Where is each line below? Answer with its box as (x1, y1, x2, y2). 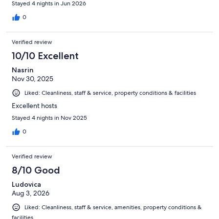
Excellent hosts (12, 101, 57, 110)
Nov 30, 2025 (12, 74, 53, 84)
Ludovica (12, 180, 41, 189)
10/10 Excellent (12, 50, 79, 62)
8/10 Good (12, 164, 60, 176)
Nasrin (12, 66, 34, 75)
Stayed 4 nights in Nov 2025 (12, 114, 87, 122)
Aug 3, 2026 (12, 189, 49, 198)
